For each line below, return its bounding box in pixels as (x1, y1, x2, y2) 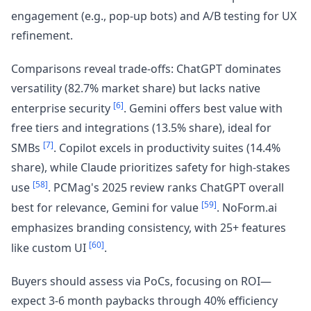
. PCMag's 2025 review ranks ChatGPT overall (48, 180, 284, 196)
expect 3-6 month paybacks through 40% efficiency (11, 293, 278, 309)
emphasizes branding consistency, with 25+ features (11, 219, 286, 235)
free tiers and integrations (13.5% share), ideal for (11, 119, 271, 135)
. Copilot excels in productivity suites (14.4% (53, 140, 280, 156)
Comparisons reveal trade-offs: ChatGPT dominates (11, 60, 281, 76)
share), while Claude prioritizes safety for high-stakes (11, 160, 290, 176)
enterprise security (11, 100, 113, 116)
